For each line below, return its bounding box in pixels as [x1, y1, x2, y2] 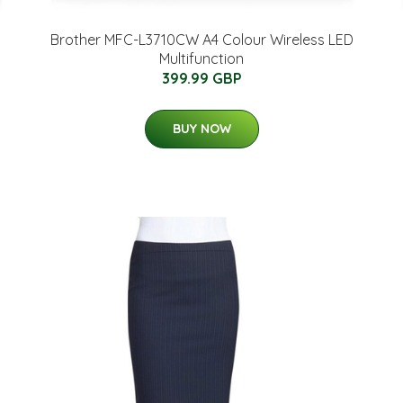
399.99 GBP [161, 69, 242, 87]
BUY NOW [172, 121, 231, 137]
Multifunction [159, 49, 244, 67]
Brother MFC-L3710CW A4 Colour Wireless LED [49, 31, 354, 49]
